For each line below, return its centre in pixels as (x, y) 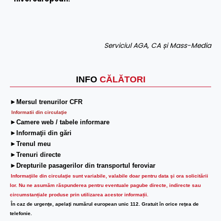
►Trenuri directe (35, 155)
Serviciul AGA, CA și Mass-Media (158, 46)
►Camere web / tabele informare (60, 122)
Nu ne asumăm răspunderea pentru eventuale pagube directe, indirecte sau (110, 185)
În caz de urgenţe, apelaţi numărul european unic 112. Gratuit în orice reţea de (105, 204)
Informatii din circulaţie (38, 112)
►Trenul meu (31, 144)
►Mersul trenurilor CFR (46, 102)
